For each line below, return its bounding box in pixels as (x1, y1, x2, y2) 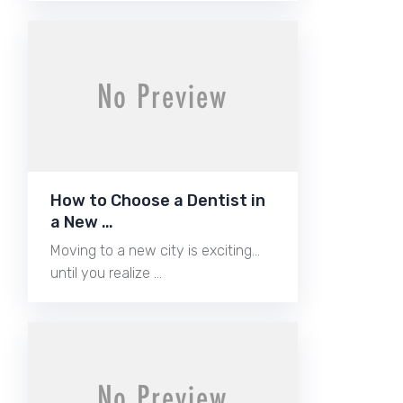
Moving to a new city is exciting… (50, 241, 260, 259)
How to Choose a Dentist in (50, 190, 265, 210)
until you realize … (50, 264, 162, 282)
